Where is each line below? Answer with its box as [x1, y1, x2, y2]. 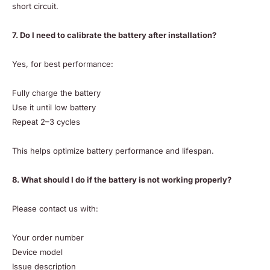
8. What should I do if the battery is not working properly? [12, 175, 231, 185]
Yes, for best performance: [12, 59, 113, 69]
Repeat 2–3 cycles [12, 117, 80, 127]
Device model [12, 247, 63, 257]
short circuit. [12, 1, 58, 11]
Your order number [12, 233, 84, 243]
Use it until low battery [12, 102, 96, 113]
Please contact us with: [12, 204, 98, 214]
